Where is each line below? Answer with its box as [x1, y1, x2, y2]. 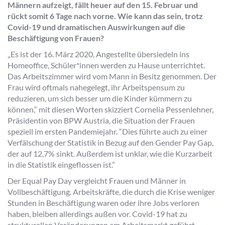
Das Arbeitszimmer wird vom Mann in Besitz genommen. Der [8, 71, 216, 81]
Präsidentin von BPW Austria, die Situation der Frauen [8, 116, 195, 125]
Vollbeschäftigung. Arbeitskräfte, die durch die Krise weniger [8, 187, 215, 196]
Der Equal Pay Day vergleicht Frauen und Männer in [8, 176, 186, 185]
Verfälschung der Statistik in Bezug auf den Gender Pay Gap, [8, 138, 213, 147]
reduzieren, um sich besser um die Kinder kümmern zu [8, 93, 192, 103]
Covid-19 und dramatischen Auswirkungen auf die [8, 22, 185, 32]
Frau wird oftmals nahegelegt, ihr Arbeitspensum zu [8, 82, 185, 92]
